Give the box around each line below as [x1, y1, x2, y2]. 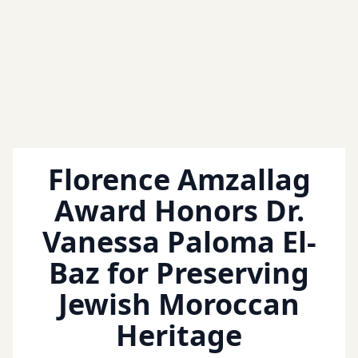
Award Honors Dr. [54, 191, 304, 231]
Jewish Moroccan [58, 284, 300, 324]
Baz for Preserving [49, 253, 309, 293]
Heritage [116, 316, 242, 356]
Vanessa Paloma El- [42, 222, 316, 262]
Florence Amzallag [47, 160, 311, 200]
